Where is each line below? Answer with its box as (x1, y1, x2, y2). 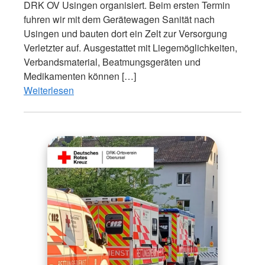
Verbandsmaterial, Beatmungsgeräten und (24, 55, 201, 69)
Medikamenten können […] (24, 69, 136, 83)
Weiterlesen (24, 83, 74, 98)
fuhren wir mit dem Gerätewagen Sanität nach (24, 12, 215, 27)
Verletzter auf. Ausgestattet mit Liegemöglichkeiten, (24, 41, 237, 55)
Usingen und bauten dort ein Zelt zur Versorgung (24, 27, 227, 41)
